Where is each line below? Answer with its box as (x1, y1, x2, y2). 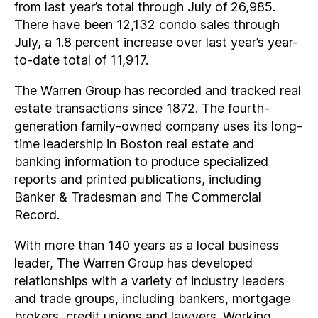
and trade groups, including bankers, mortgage (14, 291, 290, 306)
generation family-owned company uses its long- (14, 119, 302, 133)
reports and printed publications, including (14, 172, 261, 187)
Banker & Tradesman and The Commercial (14, 190, 261, 204)
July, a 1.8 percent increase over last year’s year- (14, 35, 298, 50)
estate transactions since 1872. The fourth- (14, 101, 270, 116)
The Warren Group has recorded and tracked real (14, 83, 301, 98)
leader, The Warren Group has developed (14, 256, 253, 270)
